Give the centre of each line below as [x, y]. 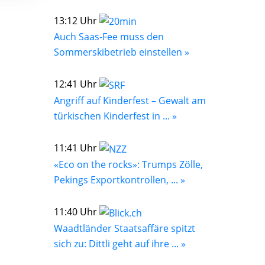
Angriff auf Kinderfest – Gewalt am [130, 101]
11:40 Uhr [77, 211]
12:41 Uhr [77, 84]
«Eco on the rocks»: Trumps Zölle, [128, 164]
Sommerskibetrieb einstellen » [122, 52]
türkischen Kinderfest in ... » [115, 116]
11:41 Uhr [77, 148]
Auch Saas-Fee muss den [109, 37]
